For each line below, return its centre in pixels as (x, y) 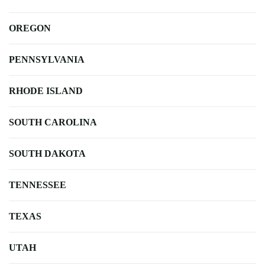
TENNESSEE (38, 185)
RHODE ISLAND (46, 91)
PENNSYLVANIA (47, 59)
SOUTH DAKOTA (47, 153)
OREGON (30, 28)
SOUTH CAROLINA (53, 122)
